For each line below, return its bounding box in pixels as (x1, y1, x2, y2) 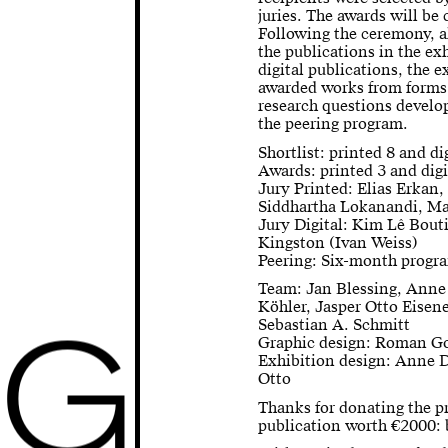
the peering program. (258, 112, 413, 134)
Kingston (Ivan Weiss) (258, 231, 419, 253)
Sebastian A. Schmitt (258, 314, 411, 336)
